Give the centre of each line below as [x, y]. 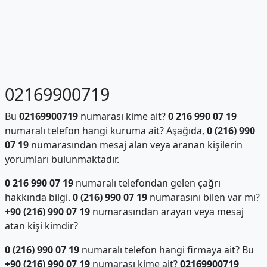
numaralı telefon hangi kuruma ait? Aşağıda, [105, 131]
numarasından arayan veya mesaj [167, 212]
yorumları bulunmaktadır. [62, 159]
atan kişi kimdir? [41, 226]
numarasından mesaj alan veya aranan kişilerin [135, 145]
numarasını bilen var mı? [203, 197]
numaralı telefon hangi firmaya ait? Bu [166, 250]
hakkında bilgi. [38, 197]
